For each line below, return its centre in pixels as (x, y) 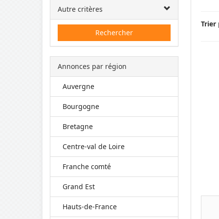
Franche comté (87, 166)
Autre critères (80, 9)
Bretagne (78, 126)
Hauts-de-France (90, 207)
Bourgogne (81, 106)
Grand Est (79, 186)
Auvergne (78, 86)
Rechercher (114, 33)
